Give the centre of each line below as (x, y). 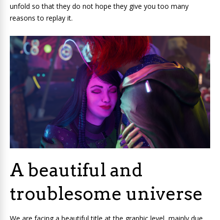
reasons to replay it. (41, 18)
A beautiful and (76, 170)
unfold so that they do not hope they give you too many (99, 6)
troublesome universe (106, 194)
